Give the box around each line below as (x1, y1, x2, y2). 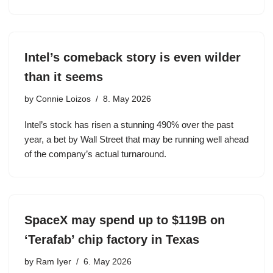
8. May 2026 (103, 94, 151, 104)
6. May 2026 (83, 257, 132, 266)
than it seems (24, 70, 103, 83)
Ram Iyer (36, 257, 71, 266)
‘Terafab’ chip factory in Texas (24, 233, 199, 246)
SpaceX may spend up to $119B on (24, 213, 225, 227)
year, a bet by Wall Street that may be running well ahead (24, 134, 249, 144)
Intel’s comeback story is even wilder (24, 51, 241, 64)
